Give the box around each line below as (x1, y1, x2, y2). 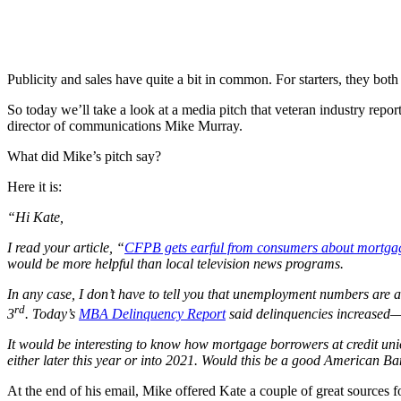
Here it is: (7, 178, 62, 194)
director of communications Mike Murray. (7, 117, 243, 133)
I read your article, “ (7, 239, 124, 255)
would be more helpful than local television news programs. (7, 255, 344, 271)
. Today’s (25, 306, 79, 322)
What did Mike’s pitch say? (7, 148, 161, 164)
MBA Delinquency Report (79, 306, 226, 322)
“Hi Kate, (7, 209, 64, 225)
